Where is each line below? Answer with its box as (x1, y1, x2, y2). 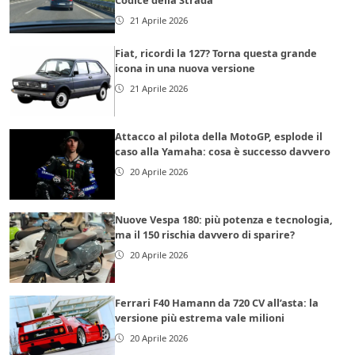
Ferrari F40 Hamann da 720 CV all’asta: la (115, 296, 319, 311)
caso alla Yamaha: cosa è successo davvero (115, 144, 331, 159)
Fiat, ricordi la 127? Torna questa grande (115, 46, 318, 61)
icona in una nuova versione (115, 61, 256, 76)
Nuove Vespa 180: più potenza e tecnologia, (115, 212, 334, 227)
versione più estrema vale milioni (115, 311, 285, 326)
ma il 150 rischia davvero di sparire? (115, 227, 296, 242)
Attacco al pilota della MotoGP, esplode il (115, 129, 323, 144)
